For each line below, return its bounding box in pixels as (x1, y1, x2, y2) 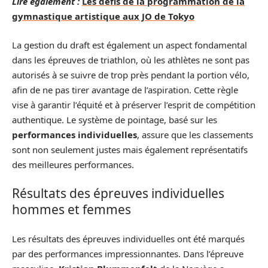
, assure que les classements (137, 128, 253, 141)
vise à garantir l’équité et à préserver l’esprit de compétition (12, 98, 255, 111)
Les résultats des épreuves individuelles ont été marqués (12, 232, 245, 245)
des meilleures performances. (12, 158, 134, 170)
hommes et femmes (12, 201, 131, 218)
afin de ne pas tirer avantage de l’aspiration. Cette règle (12, 83, 238, 96)
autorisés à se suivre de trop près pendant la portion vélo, (12, 68, 249, 81)
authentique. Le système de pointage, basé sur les (12, 113, 217, 126)
